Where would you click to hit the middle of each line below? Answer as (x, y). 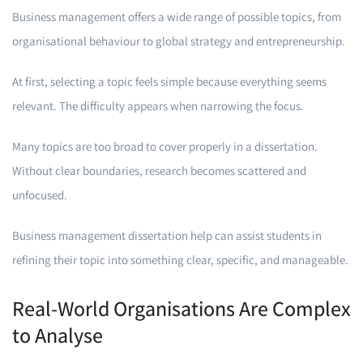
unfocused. (40, 195)
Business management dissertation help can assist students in (167, 235)
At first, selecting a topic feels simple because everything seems (169, 81)
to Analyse (58, 335)
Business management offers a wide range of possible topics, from (177, 17)
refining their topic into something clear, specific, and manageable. (180, 260)
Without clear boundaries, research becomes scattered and (159, 171)
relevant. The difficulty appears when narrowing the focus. (158, 106)
